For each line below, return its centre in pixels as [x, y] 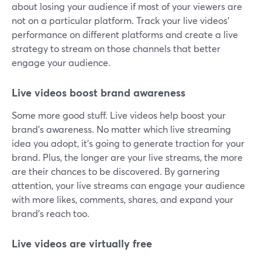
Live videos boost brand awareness [99, 92]
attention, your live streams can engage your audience [128, 185]
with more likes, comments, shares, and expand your [123, 199]
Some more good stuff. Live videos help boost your [119, 115]
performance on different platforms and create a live [125, 34]
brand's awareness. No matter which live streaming [121, 129]
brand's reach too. [51, 213]
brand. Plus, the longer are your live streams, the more [127, 157]
